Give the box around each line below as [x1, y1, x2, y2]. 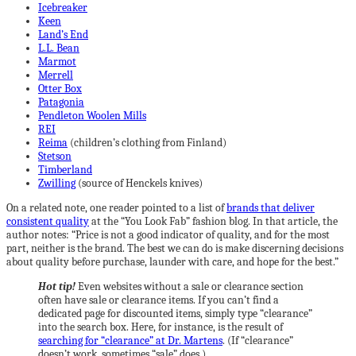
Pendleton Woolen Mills [38, 108, 146, 122]
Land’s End [38, 27, 88, 41]
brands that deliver [226, 200, 315, 215]
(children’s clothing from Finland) [68, 135, 226, 149]
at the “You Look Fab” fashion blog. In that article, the [89, 214, 338, 228]
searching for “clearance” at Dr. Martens [38, 333, 222, 347]
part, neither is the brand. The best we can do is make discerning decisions [6, 241, 343, 255]
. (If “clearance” [222, 333, 293, 347]
